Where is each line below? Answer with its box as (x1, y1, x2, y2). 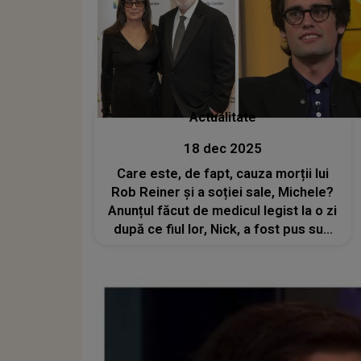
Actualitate (189, 109, 256, 125)
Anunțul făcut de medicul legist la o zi (108, 202, 338, 218)
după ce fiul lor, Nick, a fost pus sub (114, 221, 332, 237)
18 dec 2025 (183, 140, 262, 156)
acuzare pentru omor (157, 239, 288, 255)
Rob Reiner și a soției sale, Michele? (111, 184, 334, 200)
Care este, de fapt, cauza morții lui (116, 165, 329, 181)
